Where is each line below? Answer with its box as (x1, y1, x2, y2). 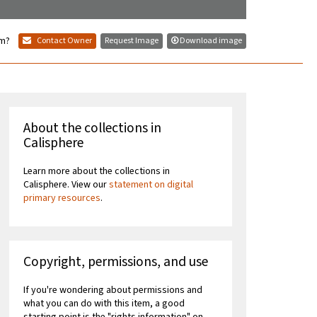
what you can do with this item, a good (23, 296, 185, 311)
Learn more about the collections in (23, 164, 171, 179)
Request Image (105, 35, 158, 47)
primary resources (23, 191, 101, 206)
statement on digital (109, 178, 194, 192)
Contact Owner (35, 35, 92, 47)
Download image (180, 35, 242, 47)
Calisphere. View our (23, 178, 110, 192)
